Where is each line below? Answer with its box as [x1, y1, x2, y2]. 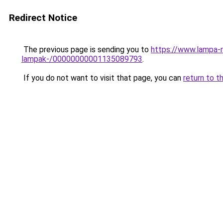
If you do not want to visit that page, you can [21, 73, 183, 83]
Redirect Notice [9, 12, 77, 23]
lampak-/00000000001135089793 [21, 54, 142, 64]
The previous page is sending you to [21, 45, 151, 54]
